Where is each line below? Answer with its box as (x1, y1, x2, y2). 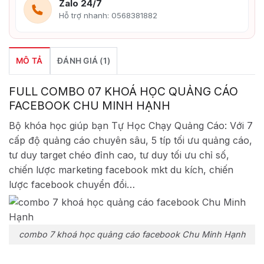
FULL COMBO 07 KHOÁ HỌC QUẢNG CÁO (9, 84, 238, 99)
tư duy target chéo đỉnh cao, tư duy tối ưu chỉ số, (9, 148, 229, 161)
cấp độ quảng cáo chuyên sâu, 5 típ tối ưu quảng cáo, (9, 134, 252, 146)
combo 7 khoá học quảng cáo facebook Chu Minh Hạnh (18, 229, 246, 240)
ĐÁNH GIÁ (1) (57, 56, 111, 66)
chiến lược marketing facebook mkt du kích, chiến (9, 163, 233, 176)
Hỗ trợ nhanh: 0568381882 (59, 11, 158, 21)
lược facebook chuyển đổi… (9, 178, 135, 190)
